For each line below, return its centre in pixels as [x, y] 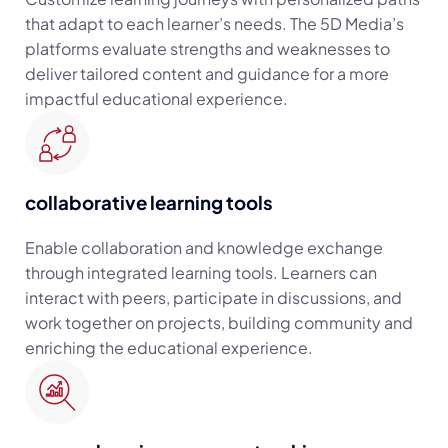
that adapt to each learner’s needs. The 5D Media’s [214, 23]
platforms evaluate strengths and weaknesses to [207, 48]
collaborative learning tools [149, 202]
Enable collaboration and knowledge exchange [204, 247]
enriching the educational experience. [169, 347]
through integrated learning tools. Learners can [201, 272]
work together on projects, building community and [219, 322]
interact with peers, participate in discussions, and [213, 297]
